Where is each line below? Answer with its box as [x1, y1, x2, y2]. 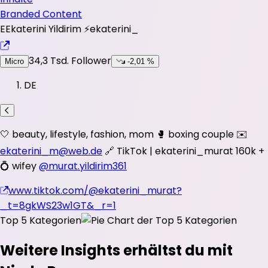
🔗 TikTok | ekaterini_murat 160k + [102, 144, 264, 159]
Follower [69, 54, 111, 68]
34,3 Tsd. [29, 54, 69, 68]
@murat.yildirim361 [39, 159, 127, 173]
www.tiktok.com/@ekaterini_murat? [8, 184, 182, 198]
